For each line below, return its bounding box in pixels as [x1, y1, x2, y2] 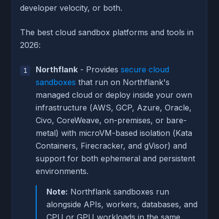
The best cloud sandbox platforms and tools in [20, 27, 194, 37]
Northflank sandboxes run [68, 186, 169, 197]
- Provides [78, 64, 121, 74]
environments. [36, 166, 88, 176]
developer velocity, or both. [20, 2, 122, 13]
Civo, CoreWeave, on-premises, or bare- [36, 115, 187, 125]
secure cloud [121, 64, 169, 74]
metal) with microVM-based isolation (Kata [36, 128, 192, 138]
